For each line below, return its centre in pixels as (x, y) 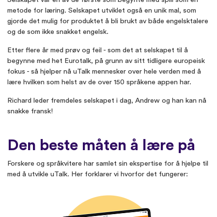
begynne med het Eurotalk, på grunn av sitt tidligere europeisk (106, 61)
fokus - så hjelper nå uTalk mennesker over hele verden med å (104, 72)
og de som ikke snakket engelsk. (58, 32)
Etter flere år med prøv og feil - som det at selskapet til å (98, 50)
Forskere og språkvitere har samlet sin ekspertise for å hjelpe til (108, 164)
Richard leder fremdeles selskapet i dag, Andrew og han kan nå (107, 101)
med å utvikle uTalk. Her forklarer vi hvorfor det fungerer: (98, 174)
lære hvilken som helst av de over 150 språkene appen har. (99, 82)
